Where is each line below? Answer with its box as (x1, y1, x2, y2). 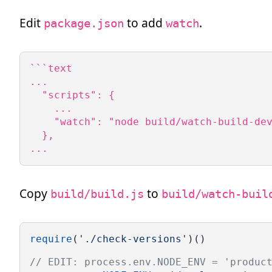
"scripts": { (30, 89, 115, 101)
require (30, 233, 72, 245)
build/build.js (50, 186, 144, 201)
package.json (44, 16, 124, 30)
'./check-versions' (78, 233, 188, 245)
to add (124, 14, 166, 31)
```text (30, 62, 72, 74)
